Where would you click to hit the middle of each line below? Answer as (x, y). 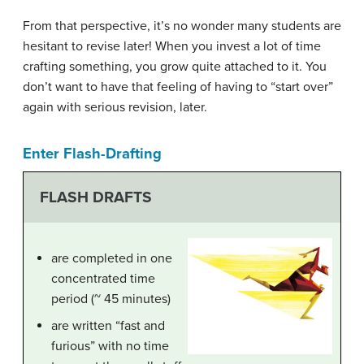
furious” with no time (110, 346)
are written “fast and (108, 325)
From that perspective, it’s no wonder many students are (182, 26)
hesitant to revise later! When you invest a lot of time (172, 46)
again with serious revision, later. (117, 107)
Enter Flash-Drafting (92, 153)
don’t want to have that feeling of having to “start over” (178, 87)
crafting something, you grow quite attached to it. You (175, 66)
